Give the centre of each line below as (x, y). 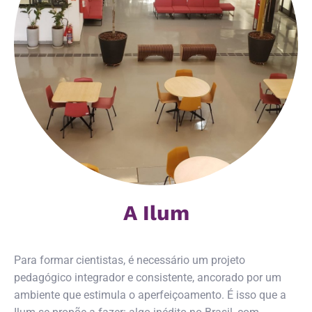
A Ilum (156, 213)
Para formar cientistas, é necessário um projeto (130, 260)
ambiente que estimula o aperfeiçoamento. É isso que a (150, 295)
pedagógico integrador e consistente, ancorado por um (148, 278)
